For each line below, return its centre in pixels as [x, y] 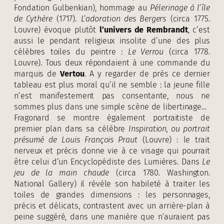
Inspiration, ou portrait [169, 128]
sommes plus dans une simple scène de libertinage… [110, 106]
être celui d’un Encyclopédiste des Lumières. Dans [108, 161]
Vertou [72, 73]
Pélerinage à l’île [180, 7]
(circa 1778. [187, 51]
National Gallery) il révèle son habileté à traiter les [112, 183]
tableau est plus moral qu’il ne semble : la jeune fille [112, 84]
